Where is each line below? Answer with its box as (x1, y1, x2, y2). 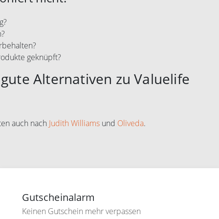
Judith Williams (49, 118, 100, 129)
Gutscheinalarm (22, 191, 95, 204)
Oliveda (117, 118, 144, 129)
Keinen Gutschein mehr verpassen (22, 206, 141, 217)
